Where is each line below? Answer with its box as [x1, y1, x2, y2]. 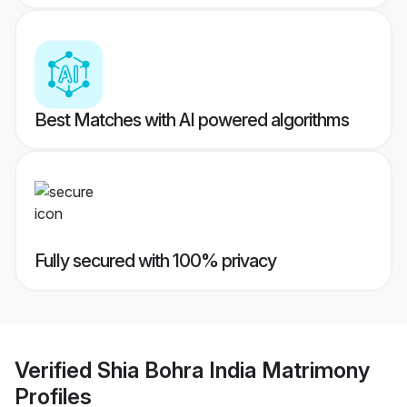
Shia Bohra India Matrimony [97, 356, 370, 383]
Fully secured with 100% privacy [35, 250, 276, 273]
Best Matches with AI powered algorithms [35, 109, 349, 132]
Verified [15, 356, 97, 383]
